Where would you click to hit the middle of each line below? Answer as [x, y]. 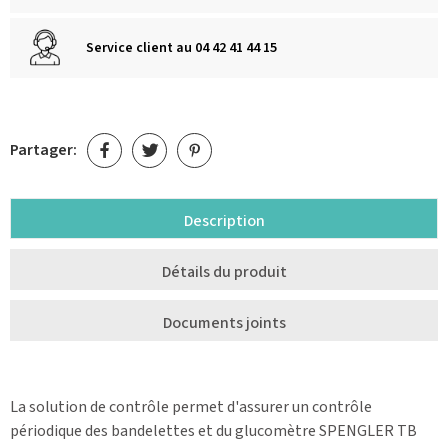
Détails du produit [224, 271]
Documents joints [224, 322]
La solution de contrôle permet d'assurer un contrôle [191, 406]
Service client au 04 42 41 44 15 [181, 47]
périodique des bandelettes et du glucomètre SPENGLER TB [213, 430]
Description [224, 220]
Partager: [43, 150]
